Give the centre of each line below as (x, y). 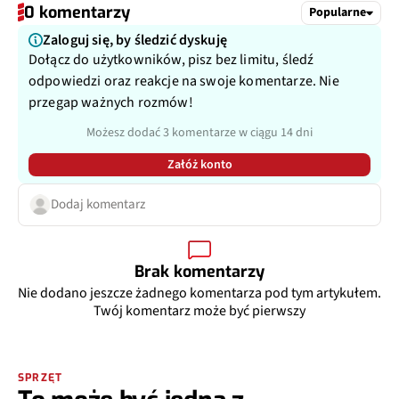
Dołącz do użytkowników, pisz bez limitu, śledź (171, 55)
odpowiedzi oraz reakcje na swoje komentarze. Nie (184, 76)
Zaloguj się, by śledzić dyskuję (135, 35)
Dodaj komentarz (98, 199)
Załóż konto (199, 160)
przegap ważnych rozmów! (111, 98)
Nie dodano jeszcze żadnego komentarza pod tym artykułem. (199, 288)
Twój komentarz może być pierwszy (199, 306)
